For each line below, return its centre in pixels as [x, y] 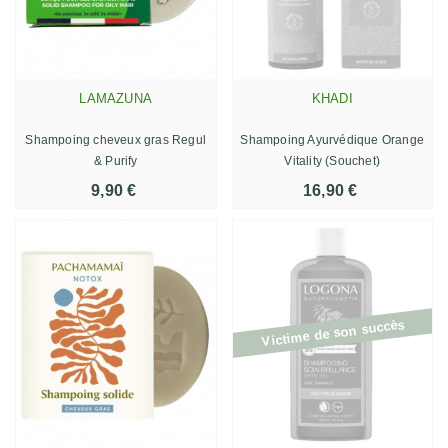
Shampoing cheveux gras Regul [116, 139]
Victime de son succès [333, 332]
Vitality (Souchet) [332, 160]
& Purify [115, 160]
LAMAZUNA [116, 98]
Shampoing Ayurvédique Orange [332, 139]
